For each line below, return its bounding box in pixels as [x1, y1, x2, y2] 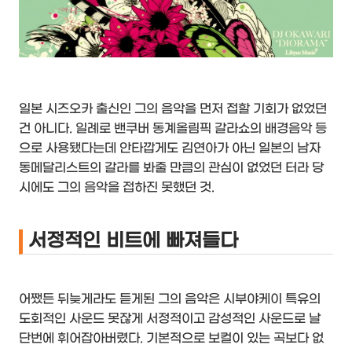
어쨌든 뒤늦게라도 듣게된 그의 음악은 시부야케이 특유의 [19, 291, 321, 307]
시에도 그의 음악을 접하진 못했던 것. [19, 180, 214, 196]
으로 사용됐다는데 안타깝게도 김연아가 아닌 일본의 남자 [19, 141, 321, 156]
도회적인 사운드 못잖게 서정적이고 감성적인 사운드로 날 [19, 311, 321, 327]
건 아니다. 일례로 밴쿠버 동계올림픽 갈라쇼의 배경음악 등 [19, 121, 327, 137]
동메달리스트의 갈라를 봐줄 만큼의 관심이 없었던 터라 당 [19, 160, 324, 176]
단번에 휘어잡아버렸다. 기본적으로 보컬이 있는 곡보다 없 [19, 331, 324, 346]
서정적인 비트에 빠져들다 [27, 230, 238, 253]
